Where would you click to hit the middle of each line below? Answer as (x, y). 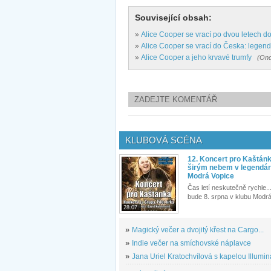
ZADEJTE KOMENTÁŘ (176, 99)
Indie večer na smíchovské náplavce (191, 243)
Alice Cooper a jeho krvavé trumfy (196, 57)
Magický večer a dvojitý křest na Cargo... (198, 230)
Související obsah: (173, 17)
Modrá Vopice (211, 176)
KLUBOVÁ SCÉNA (164, 140)
